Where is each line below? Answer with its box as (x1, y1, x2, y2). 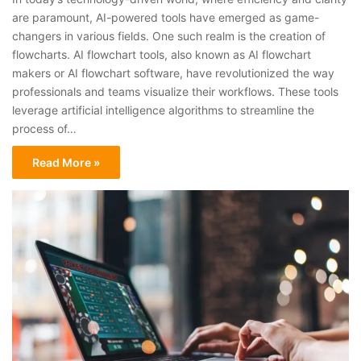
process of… (12, 121, 77, 135)
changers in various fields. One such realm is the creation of (12, 28, 326, 43)
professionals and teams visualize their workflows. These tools (12, 84, 339, 98)
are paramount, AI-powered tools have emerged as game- (12, 10, 320, 24)
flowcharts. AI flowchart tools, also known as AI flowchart (12, 47, 312, 61)
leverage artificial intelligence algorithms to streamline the (12, 102, 315, 117)
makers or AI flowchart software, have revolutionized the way (12, 65, 335, 80)
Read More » (32, 155, 101, 169)
